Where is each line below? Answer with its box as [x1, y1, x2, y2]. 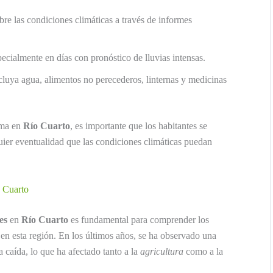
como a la [183, 246, 223, 257]
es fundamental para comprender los [68, 214, 209, 225]
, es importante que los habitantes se [70, 121, 207, 132]
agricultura [140, 246, 183, 257]
